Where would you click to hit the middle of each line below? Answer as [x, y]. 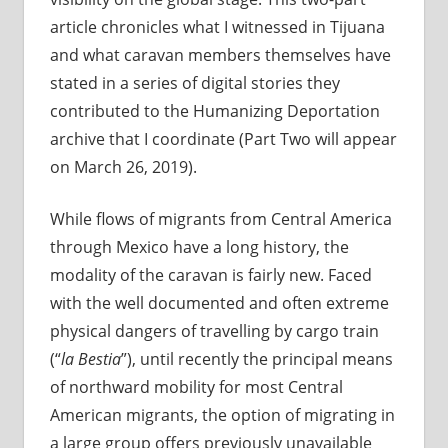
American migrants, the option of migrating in [222, 415]
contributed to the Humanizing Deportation [214, 111]
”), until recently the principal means [256, 359]
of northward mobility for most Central [196, 387]
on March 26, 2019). [123, 167]
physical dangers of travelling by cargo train [214, 331]
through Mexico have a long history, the [199, 247]
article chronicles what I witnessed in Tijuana [217, 27]
